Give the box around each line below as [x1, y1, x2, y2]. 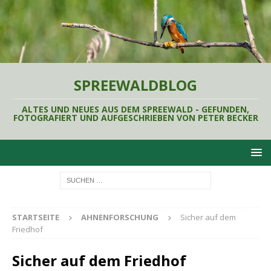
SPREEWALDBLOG [74, 74, 197, 95]
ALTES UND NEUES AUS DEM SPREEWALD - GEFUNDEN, [22, 103, 249, 115]
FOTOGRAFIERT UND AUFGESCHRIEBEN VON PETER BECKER [13, 111, 258, 123]
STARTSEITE [12, 211, 59, 223]
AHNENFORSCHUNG [81, 211, 158, 223]
